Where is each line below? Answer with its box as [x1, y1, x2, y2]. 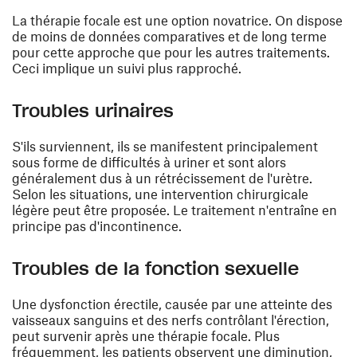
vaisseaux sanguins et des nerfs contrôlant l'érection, [12, 312, 329, 328]
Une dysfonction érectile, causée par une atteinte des [12, 296, 332, 312]
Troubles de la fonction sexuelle [12, 257, 299, 280]
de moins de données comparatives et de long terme [12, 28, 327, 45]
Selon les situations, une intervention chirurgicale [12, 186, 308, 202]
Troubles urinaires [12, 100, 174, 123]
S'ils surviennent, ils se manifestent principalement [12, 138, 318, 155]
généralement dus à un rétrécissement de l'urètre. [12, 170, 312, 186]
